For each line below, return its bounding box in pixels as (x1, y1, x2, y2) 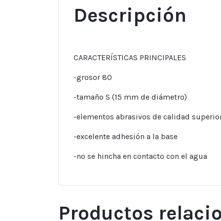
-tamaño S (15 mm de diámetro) (74, 92, 187, 102)
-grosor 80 (74, 73, 112, 82)
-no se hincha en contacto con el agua (74, 151, 207, 161)
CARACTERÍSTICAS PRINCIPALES (74, 53, 186, 63)
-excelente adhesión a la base (74, 132, 178, 142)
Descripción (74, 3, 186, 27)
